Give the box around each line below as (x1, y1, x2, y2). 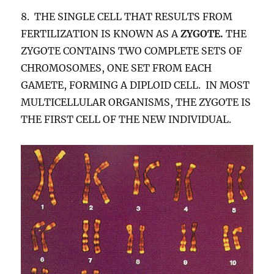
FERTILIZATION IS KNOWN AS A (21, 28, 181, 40)
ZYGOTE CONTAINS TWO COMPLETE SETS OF (21, 45, 243, 57)
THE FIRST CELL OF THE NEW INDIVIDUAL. (21, 113, 232, 126)
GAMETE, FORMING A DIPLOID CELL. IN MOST (21, 79, 250, 92)
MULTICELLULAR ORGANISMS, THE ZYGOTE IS (21, 96, 251, 109)
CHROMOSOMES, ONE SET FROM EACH (21, 62, 212, 75)
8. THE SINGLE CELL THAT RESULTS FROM (21, 10, 233, 23)
